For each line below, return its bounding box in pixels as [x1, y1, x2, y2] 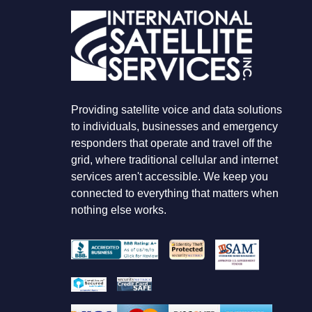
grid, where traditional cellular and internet [71, 153, 278, 166]
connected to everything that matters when [71, 187, 279, 199]
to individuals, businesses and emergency [71, 120, 278, 132]
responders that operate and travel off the [71, 136, 272, 149]
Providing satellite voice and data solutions [71, 103, 282, 116]
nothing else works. [71, 203, 166, 216]
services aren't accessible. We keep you [71, 170, 268, 182]
